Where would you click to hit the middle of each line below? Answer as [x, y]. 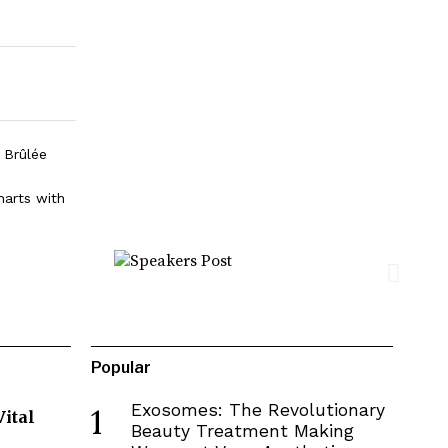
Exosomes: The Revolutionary [257, 409]
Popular [120, 367]
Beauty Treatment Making [242, 430]
